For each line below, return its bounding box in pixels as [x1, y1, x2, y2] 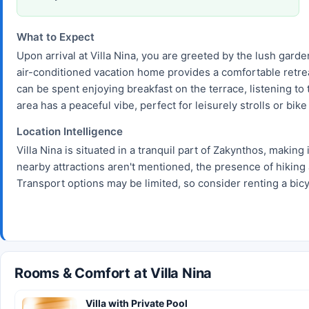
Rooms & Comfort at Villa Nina [14, 264, 212, 281]
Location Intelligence [17, 124, 123, 138]
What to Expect [17, 30, 94, 43]
